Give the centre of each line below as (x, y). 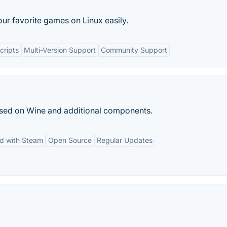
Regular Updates (125, 140)
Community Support (134, 50)
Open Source (70, 140)
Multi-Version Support (60, 50)
